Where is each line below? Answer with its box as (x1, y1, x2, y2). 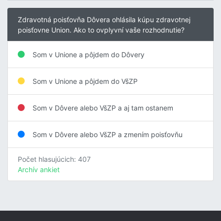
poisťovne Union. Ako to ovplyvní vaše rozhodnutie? (18, 25, 184, 34)
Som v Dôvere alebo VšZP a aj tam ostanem (33, 103, 173, 112)
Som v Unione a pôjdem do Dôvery (33, 50, 145, 59)
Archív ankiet (18, 165, 60, 174)
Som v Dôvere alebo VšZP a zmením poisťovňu (33, 130, 183, 139)
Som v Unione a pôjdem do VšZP (33, 76, 138, 85)
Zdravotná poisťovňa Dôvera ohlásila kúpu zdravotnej (18, 15, 190, 24)
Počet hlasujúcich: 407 (18, 154, 91, 163)
